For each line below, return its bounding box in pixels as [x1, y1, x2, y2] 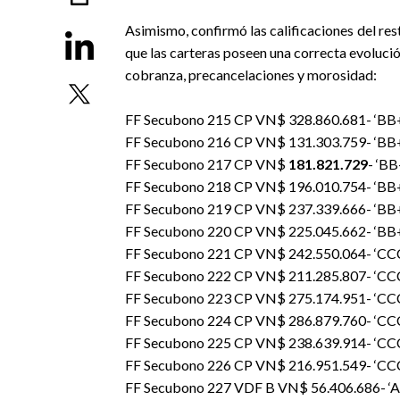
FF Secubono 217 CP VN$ [124, 155, 288, 172]
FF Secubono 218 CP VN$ [124, 178, 288, 195]
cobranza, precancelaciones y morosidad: [124, 66, 377, 83]
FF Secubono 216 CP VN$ [124, 133, 288, 150]
